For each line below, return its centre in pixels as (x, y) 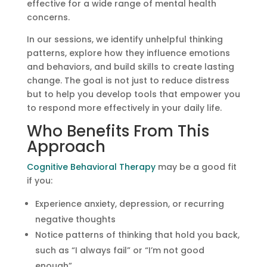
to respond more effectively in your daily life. (124, 108)
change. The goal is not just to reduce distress (128, 80)
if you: (39, 180)
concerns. (48, 17)
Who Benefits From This (118, 131)
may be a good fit (196, 167)
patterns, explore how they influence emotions (128, 53)
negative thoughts (75, 219)
